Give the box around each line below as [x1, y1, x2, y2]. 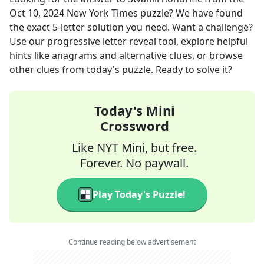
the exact [9, 21, 52, 34]
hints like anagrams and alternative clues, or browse [9, 49, 243, 62]
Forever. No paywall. [80, 155, 189, 171]
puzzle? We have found [138, 6, 243, 19]
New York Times [67, 6, 138, 19]
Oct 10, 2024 [9, 6, 64, 19]
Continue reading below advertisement [68, 237, 196, 247]
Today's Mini [94, 101, 175, 119]
